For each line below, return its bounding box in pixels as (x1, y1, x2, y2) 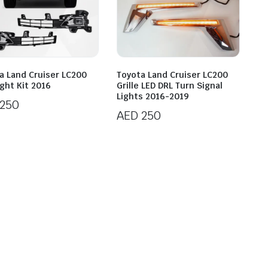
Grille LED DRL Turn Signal (116, 80, 223, 92)
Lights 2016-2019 (116, 91, 189, 102)
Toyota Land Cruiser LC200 (116, 69, 228, 81)
